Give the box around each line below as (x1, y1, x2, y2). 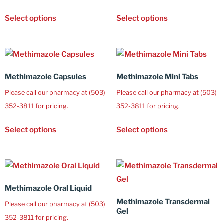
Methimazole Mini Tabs (116, 72, 198, 82)
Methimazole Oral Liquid (5, 184, 92, 193)
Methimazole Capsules (5, 72, 86, 82)
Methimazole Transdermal (116, 197, 210, 207)
